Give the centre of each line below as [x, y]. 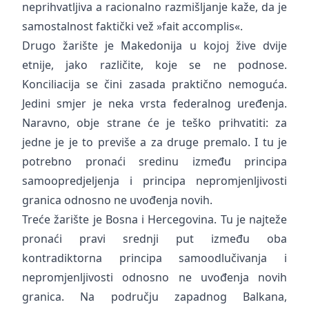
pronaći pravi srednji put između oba [154, 239]
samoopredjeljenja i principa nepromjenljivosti [154, 181]
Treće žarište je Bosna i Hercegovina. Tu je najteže [154, 219]
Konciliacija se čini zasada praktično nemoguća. [154, 84]
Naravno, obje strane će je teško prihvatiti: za [154, 123]
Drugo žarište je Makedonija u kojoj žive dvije [154, 46]
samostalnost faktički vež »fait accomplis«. [132, 26]
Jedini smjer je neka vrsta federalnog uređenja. [154, 103]
